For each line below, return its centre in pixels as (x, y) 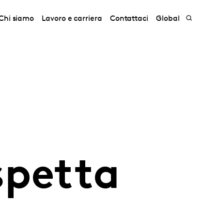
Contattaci (129, 19)
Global (168, 19)
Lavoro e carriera (72, 19)
